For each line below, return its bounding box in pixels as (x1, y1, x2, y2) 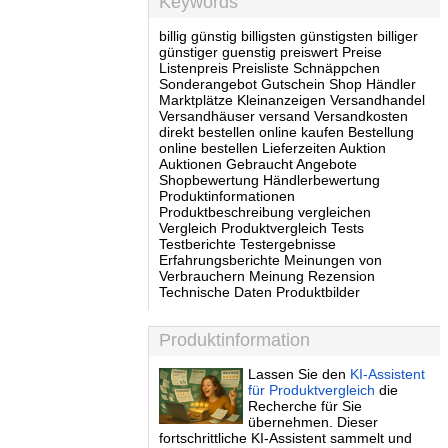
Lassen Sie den (248, 366, 351, 382)
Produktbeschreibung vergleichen (159, 204, 371, 220)
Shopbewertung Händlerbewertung (159, 172, 380, 188)
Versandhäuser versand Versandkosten (159, 108, 408, 124)
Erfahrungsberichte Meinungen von (159, 252, 382, 268)
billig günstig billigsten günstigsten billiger (159, 28, 418, 44)
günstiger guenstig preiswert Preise (159, 44, 382, 60)
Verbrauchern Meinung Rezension (159, 268, 375, 284)
